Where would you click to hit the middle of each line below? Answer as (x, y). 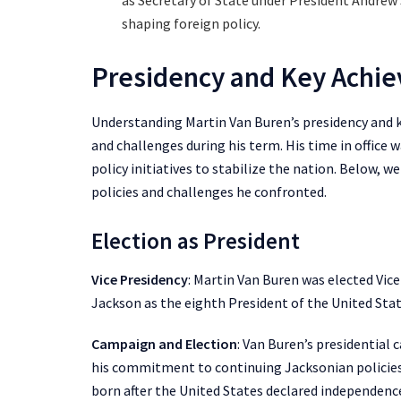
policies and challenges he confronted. (209, 191)
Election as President (196, 240)
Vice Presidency (140, 280)
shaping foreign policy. (192, 24)
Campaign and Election (164, 344)
